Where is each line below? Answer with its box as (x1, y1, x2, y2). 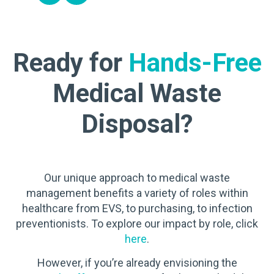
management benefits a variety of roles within (26, 186, 248, 199)
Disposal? (81, 108, 193, 139)
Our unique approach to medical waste (44, 171, 230, 184)
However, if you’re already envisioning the (37, 256, 237, 269)
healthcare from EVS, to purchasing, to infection (21, 201, 253, 215)
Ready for (12, 47, 128, 78)
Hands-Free (128, 47, 262, 78)
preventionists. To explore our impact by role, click (16, 217, 258, 230)
